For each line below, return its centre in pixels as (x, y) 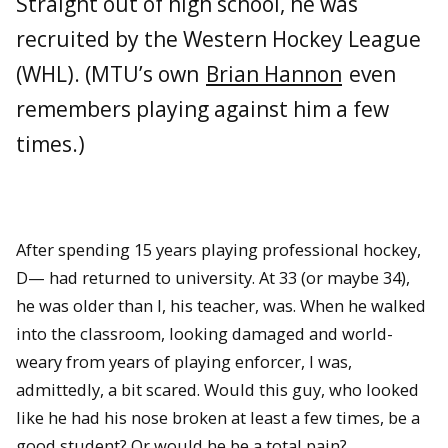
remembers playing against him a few (202, 108)
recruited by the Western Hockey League (218, 38)
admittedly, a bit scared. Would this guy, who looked (217, 389)
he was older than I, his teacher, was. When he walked (221, 305)
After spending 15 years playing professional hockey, (218, 249)
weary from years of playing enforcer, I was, (184, 361)
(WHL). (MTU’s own (110, 73)
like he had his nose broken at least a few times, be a (218, 417)
